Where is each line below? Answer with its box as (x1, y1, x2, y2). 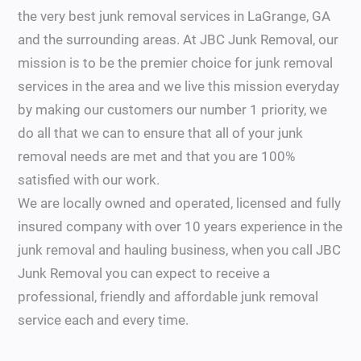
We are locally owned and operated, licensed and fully (18, 195, 342, 212)
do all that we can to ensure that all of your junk (18, 125, 304, 142)
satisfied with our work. (18, 172, 160, 189)
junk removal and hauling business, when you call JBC (18, 242, 342, 259)
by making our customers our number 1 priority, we (18, 102, 328, 118)
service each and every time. (18, 312, 189, 329)
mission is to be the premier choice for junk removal (18, 55, 334, 72)
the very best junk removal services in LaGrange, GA (18, 8, 331, 25)
